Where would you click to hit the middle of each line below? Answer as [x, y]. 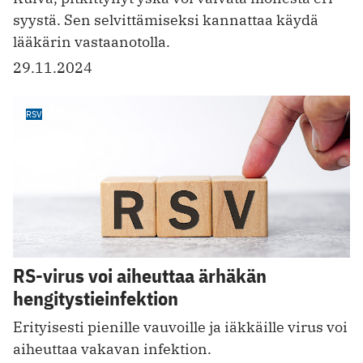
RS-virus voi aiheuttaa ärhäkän [140, 275]
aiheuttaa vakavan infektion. [112, 348]
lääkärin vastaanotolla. [92, 42]
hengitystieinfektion [96, 298]
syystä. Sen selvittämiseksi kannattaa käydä [166, 20]
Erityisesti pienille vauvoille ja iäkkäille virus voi [180, 327]
